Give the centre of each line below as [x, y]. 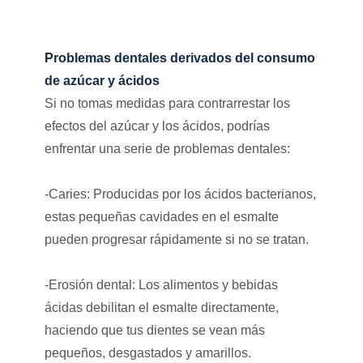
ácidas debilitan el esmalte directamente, [161, 307]
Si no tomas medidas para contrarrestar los [167, 103]
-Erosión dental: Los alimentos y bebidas [161, 284]
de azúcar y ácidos [102, 80]
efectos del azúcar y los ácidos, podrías [157, 126]
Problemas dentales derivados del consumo [179, 58]
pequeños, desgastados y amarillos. [147, 352]
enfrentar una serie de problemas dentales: [167, 148]
